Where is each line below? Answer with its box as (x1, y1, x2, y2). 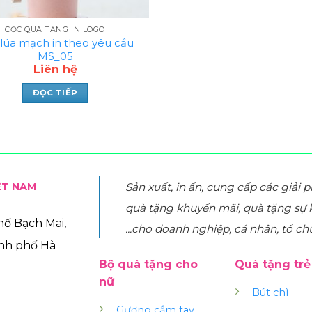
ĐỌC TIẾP (32, 88, 78, 98)
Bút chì (251, 286, 288, 299)
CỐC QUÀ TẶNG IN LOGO (5, 24, 105, 34)
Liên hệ (33, 62, 77, 76)
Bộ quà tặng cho (98, 258, 198, 272)
